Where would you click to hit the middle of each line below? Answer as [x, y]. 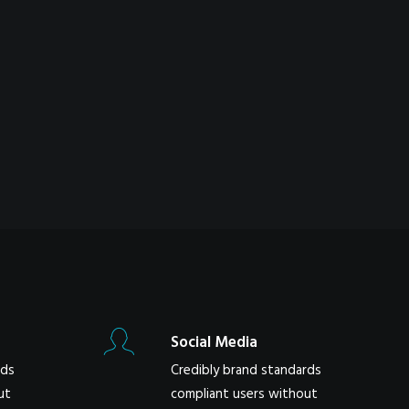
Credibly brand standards [246, 371]
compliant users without [244, 394]
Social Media [214, 343]
